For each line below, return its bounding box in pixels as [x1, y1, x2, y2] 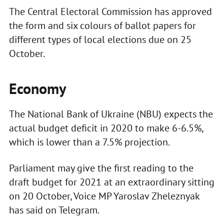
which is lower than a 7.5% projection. [8, 135, 170, 149]
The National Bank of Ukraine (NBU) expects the [8, 107, 213, 121]
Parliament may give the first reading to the [8, 161, 193, 175]
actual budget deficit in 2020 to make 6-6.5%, [8, 121, 203, 135]
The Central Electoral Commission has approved [8, 5, 212, 18]
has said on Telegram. [8, 203, 99, 217]
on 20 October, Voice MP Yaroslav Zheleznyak [8, 189, 199, 203]
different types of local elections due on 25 [8, 33, 191, 46]
